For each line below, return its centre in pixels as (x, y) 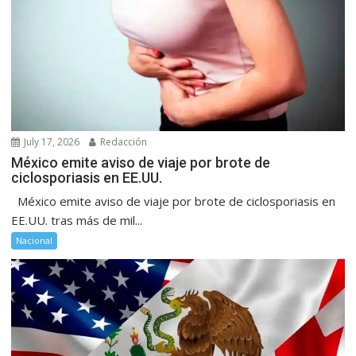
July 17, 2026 (51, 141)
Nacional (35, 240)
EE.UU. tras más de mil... (77, 220)
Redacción (123, 141)
